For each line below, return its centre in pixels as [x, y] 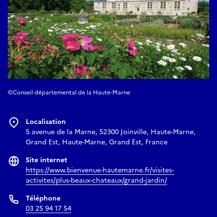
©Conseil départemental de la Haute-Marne [69, 92]
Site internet [46, 160]
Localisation [46, 122]
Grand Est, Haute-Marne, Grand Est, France [97, 142]
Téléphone [43, 198]
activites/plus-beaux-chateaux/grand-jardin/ [96, 180]
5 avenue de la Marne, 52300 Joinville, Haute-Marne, [111, 132]
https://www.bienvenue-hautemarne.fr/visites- [100, 170]
